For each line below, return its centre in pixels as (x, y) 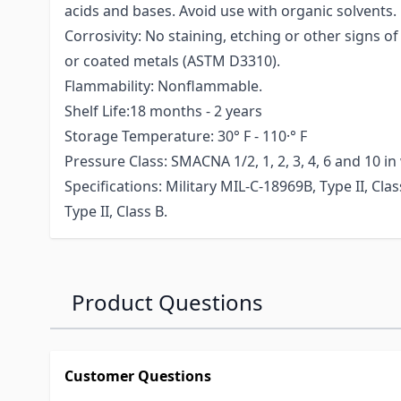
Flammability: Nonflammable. (163, 86)
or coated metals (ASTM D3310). (172, 61)
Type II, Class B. (116, 212)
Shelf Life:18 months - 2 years (163, 111)
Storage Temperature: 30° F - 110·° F (186, 137)
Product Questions (167, 303)
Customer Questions (138, 376)
